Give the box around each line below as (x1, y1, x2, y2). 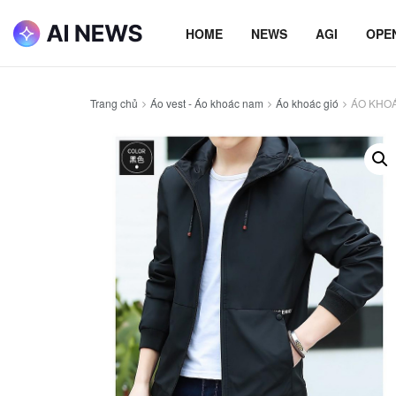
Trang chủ (90, 95, 138, 110)
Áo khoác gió (276, 95, 339, 110)
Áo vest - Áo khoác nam (150, 95, 263, 110)
